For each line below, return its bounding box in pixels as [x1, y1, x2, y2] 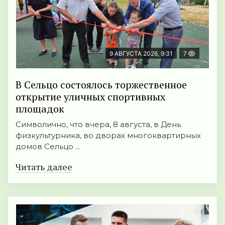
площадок [16, 101, 64, 116]
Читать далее [16, 160, 72, 173]
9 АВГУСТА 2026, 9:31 [109, 49, 173, 57]
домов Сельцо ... [16, 141, 80, 151]
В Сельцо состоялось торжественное [16, 77, 187, 91]
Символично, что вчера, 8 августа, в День [16, 119, 181, 129]
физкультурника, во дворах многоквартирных [16, 130, 201, 140]
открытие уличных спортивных [16, 89, 165, 103]
